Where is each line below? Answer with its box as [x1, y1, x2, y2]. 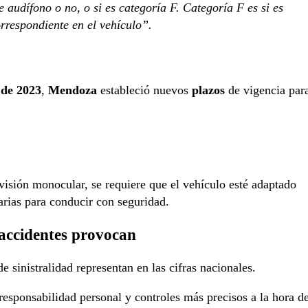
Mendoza [48, 83, 97, 98]
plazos [192, 83, 225, 98]
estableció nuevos [97, 83, 192, 98]
